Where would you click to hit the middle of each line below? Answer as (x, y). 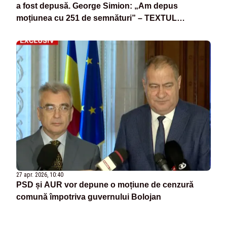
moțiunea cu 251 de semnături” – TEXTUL (97, 18)
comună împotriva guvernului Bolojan (89, 197)
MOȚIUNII (34, 30)
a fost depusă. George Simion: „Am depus (97, 6)
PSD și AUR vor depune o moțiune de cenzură (105, 184)
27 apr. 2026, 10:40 (40, 175)
